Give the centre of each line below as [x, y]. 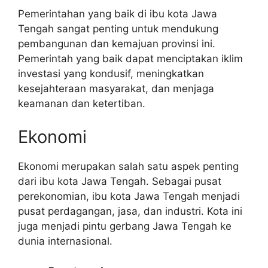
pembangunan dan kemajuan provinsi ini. [117, 44]
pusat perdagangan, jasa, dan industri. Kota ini [130, 211]
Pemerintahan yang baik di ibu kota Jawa [118, 14]
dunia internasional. [65, 241]
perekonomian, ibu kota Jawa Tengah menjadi [129, 196]
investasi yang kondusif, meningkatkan [111, 74]
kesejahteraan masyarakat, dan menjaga [116, 89]
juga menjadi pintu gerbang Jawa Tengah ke [125, 226]
